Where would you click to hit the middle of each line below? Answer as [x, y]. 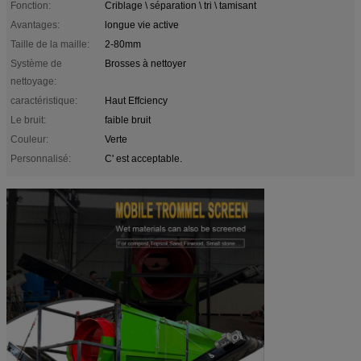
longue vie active [142, 25]
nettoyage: [33, 81]
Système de [36, 63]
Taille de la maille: [50, 44]
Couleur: [29, 139]
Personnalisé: [41, 158]
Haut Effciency [136, 100]
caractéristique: [44, 100]
